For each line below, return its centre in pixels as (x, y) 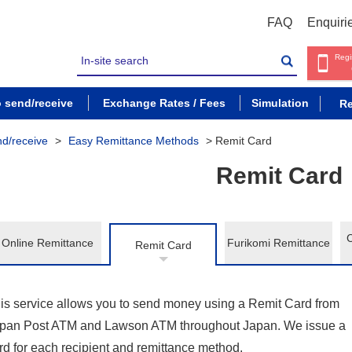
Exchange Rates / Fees (164, 103)
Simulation (280, 103)
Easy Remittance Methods (134, 141)
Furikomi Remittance (279, 243)
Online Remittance (48, 243)
